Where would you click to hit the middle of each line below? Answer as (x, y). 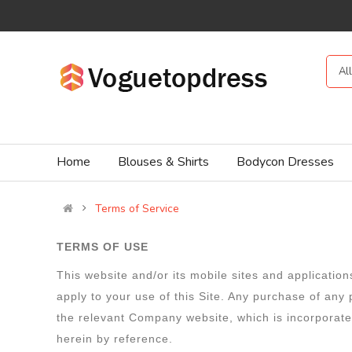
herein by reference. (117, 339)
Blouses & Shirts (163, 162)
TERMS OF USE (103, 247)
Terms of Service (137, 209)
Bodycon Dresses (285, 162)
